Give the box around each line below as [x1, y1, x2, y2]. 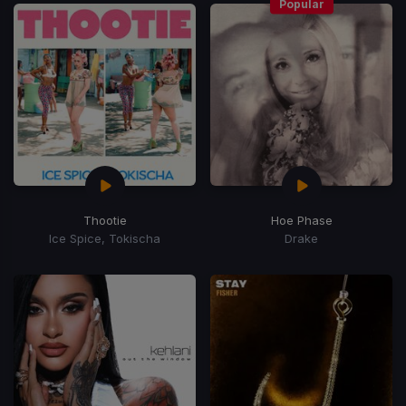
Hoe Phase [270, 212, 333, 227]
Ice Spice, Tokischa [49, 230, 160, 246]
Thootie [82, 212, 127, 227]
